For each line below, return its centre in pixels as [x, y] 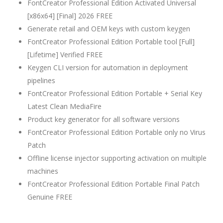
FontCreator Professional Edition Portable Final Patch [113, 184]
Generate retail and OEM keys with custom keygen [109, 29]
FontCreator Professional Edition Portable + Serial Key [115, 94]
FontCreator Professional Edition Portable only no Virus [116, 132]
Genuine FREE [50, 197]
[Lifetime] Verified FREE [65, 55]
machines [43, 171]
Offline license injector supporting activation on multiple [117, 158]
